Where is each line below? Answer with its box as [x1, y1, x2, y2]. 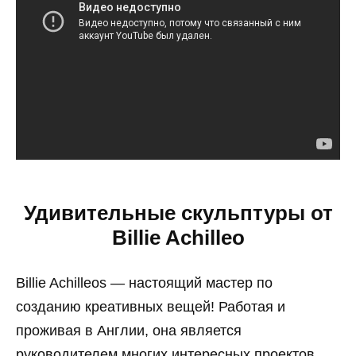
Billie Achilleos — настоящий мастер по [16, 274, 273, 291]
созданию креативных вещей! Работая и [16, 298, 285, 315]
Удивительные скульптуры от [23, 201, 333, 224]
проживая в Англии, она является [16, 322, 242, 339]
